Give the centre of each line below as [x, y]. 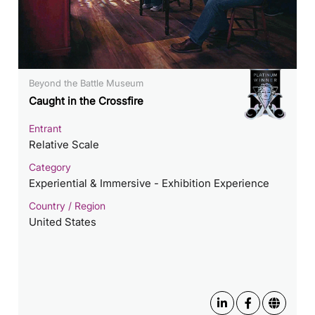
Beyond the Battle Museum [86, 83]
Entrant [46, 129]
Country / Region [67, 206]
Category [50, 167]
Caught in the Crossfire [86, 101]
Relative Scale [64, 145]
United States [63, 222]
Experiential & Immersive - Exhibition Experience [149, 184]
